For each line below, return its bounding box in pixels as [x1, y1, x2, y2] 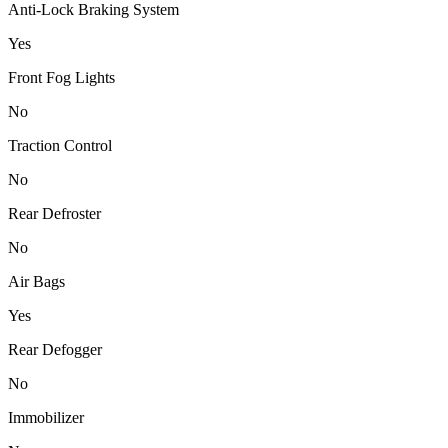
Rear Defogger [8, 341, 102, 359]
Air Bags [8, 273, 65, 291]
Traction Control [8, 137, 112, 155]
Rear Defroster [8, 205, 101, 223]
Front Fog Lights [8, 69, 115, 87]
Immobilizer [8, 409, 84, 427]
